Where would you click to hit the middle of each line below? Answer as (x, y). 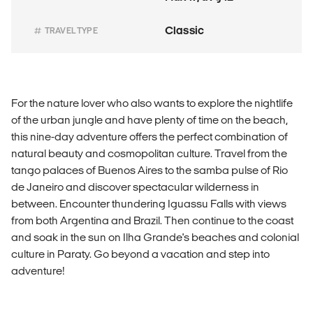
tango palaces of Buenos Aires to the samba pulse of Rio (150, 170)
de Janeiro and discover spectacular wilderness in (135, 187)
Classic (185, 31)
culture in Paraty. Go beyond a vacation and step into (140, 254)
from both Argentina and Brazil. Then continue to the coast (152, 221)
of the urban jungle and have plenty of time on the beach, (150, 120)
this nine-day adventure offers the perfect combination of (150, 137)
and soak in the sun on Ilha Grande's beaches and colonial (155, 238)
